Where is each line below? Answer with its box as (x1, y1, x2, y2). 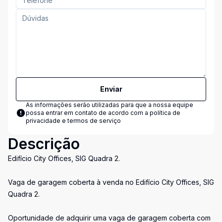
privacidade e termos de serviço (26, 117, 121, 124)
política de (150, 109, 180, 116)
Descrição (8, 135, 80, 153)
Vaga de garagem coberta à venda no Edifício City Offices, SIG (8, 178, 214, 186)
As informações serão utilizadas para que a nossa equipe (26, 101, 193, 109)
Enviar (100, 85, 122, 93)
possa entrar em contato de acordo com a (26, 109, 150, 116)
